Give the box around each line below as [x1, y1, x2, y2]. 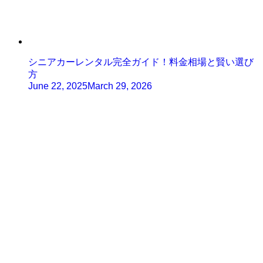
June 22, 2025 [28, 81, 87, 92]
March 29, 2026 [87, 81, 152, 92]
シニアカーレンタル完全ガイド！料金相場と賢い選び [28, 57, 254, 68]
